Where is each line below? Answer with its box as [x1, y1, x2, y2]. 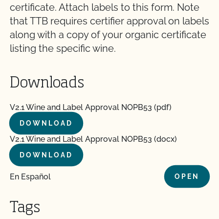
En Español [10, 172, 51, 181]
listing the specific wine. [10, 43, 116, 54]
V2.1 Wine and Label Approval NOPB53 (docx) [10, 134, 177, 144]
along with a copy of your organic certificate [10, 29, 206, 41]
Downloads [10, 76, 84, 91]
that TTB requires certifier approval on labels [10, 15, 209, 27]
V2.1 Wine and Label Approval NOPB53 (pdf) [10, 103, 172, 112]
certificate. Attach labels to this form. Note [10, 1, 199, 13]
